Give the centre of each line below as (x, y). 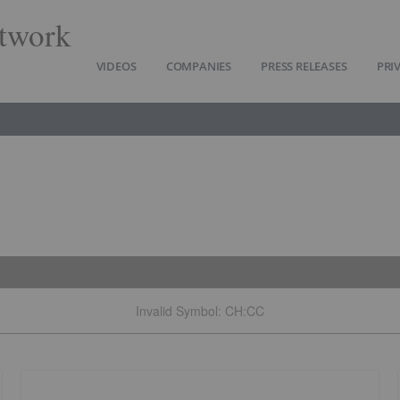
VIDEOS (116, 66)
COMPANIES (198, 66)
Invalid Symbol (177, 311)
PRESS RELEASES (304, 66)
